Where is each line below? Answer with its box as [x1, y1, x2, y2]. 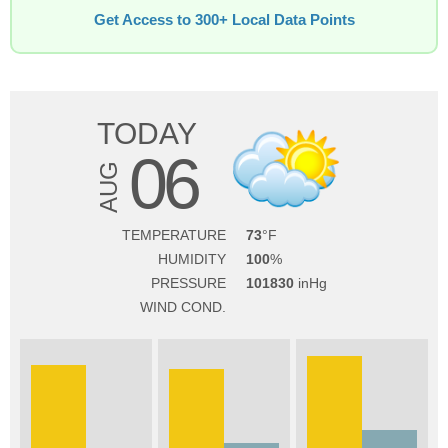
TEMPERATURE [121, 227, 226, 243]
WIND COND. [139, 299, 226, 315]
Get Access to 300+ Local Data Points [93, 12, 355, 28]
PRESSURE [150, 275, 226, 291]
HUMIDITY [157, 251, 226, 267]
